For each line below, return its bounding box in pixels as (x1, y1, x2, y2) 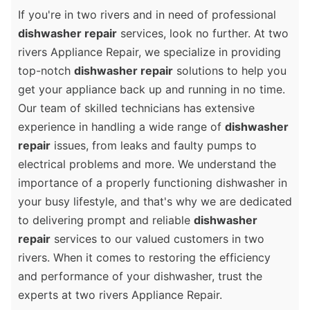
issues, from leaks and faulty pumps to (51, 138, 257, 152)
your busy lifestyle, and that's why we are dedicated (18, 194, 292, 208)
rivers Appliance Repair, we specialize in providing (18, 44, 281, 59)
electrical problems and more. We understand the (18, 156, 276, 171)
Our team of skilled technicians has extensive (18, 100, 255, 115)
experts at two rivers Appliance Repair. (18, 287, 222, 302)
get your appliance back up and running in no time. (18, 82, 285, 96)
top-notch (18, 63, 74, 77)
